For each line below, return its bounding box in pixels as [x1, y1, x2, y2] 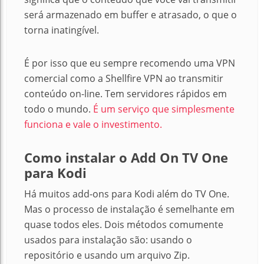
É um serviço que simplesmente [93, 103, 235, 115]
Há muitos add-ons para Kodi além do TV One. [24, 187, 229, 200]
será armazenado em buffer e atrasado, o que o [24, 8, 237, 21]
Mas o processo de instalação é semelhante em [24, 203, 235, 216]
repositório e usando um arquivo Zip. [24, 249, 190, 262]
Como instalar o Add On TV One [24, 148, 228, 166]
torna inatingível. [24, 24, 99, 37]
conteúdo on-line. [24, 87, 103, 100]
